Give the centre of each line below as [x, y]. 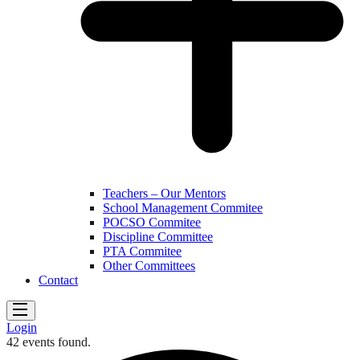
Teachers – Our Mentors [164, 193]
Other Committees [149, 265]
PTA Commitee [142, 251]
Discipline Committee [158, 236]
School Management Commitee [183, 207]
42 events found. [49, 342]
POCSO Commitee [152, 222]
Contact [58, 280]
